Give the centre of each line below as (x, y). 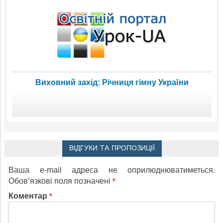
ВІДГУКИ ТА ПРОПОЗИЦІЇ (112, 148)
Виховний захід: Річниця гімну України (112, 82)
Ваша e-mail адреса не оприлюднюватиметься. (112, 170)
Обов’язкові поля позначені (60, 181)
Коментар (29, 196)
